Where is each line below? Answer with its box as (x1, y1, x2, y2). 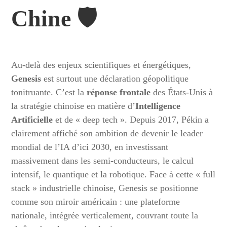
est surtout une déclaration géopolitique (41, 73, 189, 84)
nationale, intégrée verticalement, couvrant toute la (11, 210, 199, 220)
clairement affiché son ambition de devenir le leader (11, 128, 203, 138)
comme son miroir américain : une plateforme (11, 197, 180, 207)
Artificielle (11, 115, 53, 125)
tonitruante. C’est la (11, 87, 87, 97)
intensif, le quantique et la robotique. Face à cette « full (11, 169, 216, 179)
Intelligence (135, 101, 181, 111)
